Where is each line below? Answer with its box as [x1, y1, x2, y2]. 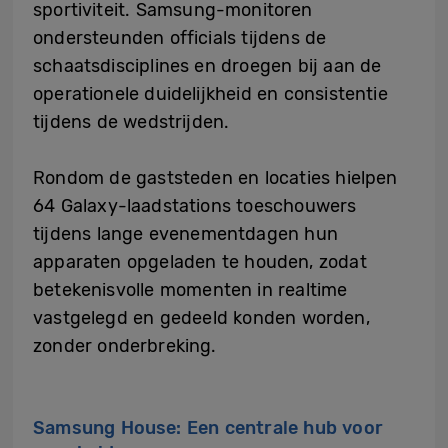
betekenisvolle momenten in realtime [33, 278, 348, 301]
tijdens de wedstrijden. [33, 110, 230, 133]
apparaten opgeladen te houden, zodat [33, 250, 367, 273]
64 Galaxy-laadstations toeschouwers [33, 194, 357, 217]
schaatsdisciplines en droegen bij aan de [33, 54, 382, 77]
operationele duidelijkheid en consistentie [33, 82, 388, 105]
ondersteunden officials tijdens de [33, 26, 327, 49]
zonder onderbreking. [33, 334, 217, 357]
